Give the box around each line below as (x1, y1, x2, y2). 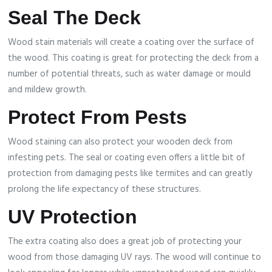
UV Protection (8, 206, 138, 228)
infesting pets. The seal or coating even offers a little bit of (8, 151, 246, 166)
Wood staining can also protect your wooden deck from (8, 135, 233, 150)
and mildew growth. (8, 83, 87, 98)
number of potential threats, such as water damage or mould (8, 67, 251, 82)
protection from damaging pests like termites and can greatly (8, 166, 253, 182)
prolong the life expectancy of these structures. (8, 182, 202, 197)
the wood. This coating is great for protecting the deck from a (8, 51, 259, 66)
